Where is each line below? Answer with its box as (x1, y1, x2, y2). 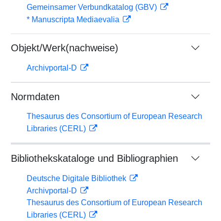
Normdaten (11, 91, 60, 102)
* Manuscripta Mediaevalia (27, 15, 121, 24)
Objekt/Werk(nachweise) (11, 42, 118, 53)
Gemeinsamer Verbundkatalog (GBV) (27, 3, 159, 11)
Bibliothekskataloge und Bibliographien (11, 153, 178, 164)
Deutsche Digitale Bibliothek (27, 174, 128, 183)
